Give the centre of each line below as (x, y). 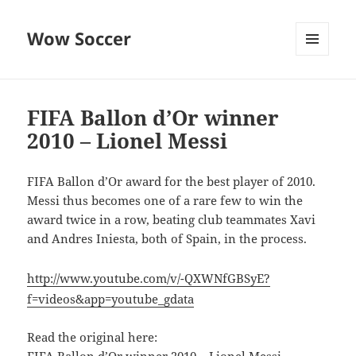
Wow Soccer (79, 39)
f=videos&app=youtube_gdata (111, 299)
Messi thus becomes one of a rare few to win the (165, 201)
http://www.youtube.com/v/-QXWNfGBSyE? (149, 279)
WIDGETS (318, 89)
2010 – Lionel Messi (128, 141)
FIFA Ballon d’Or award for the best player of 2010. (172, 182)
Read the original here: (93, 337)
